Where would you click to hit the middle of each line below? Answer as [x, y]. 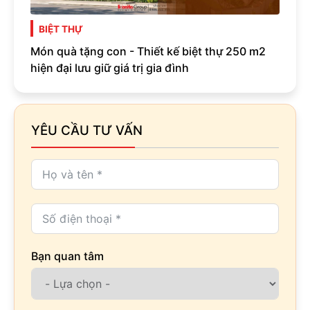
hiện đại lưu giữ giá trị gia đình [110, 68]
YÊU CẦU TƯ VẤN [87, 131]
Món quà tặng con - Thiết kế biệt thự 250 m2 [148, 52]
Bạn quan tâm [67, 256]
